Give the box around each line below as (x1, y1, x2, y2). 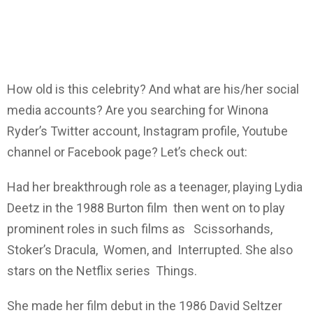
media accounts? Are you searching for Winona (7, 103, 268, 118)
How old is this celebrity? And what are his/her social (7, 82, 299, 97)
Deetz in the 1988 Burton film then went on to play (7, 201, 285, 216)
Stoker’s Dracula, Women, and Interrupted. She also (7, 242, 293, 258)
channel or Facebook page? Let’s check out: (7, 145, 247, 160)
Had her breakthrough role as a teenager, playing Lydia (7, 180, 303, 195)
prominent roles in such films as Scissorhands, (7, 221, 275, 237)
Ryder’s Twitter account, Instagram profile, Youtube (7, 124, 288, 139)
